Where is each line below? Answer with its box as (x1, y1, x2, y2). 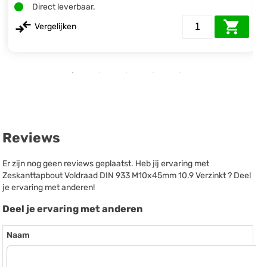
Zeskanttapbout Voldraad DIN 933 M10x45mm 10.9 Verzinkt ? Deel (2, 170, 252, 181)
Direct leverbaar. (32, 1, 96, 12)
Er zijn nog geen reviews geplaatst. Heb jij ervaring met (2, 159, 210, 169)
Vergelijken (35, 21, 77, 32)
